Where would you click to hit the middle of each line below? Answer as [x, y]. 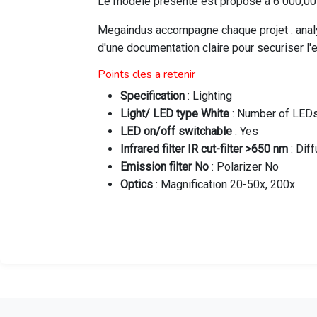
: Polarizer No [244, 167]
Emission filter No [165, 167]
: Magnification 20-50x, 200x [224, 184]
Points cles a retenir [146, 74]
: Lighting [208, 96]
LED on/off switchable [176, 131]
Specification [152, 96]
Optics [137, 184]
